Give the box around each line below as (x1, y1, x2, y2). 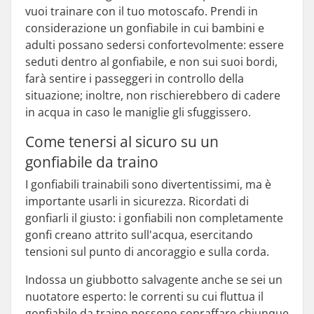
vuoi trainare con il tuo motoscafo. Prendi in (25, 4, 258, 19)
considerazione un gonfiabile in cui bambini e (25, 20, 264, 36)
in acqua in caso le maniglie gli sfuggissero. (25, 104, 251, 120)
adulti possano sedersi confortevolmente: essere (25, 37, 284, 53)
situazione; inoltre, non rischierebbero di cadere (25, 88, 280, 103)
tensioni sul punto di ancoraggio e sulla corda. (25, 244, 269, 259)
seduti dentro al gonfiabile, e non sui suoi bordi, (25, 54, 278, 69)
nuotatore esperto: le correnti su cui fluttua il (25, 289, 264, 304)
